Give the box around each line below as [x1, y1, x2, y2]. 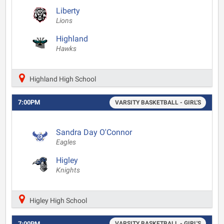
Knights [56, 165, 80, 174]
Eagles [56, 137, 76, 146]
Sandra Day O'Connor [56, 127, 132, 137]
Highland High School [28, 74, 96, 83]
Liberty [56, 6, 80, 15]
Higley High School [28, 196, 87, 204]
